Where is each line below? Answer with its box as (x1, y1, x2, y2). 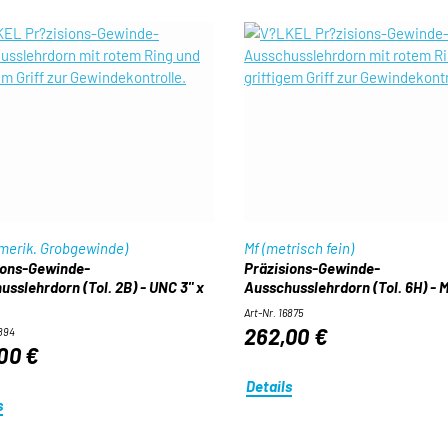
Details (246, 376, 293, 395)
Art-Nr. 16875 (243, 306, 303, 319)
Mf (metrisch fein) (243, 239, 354, 257)
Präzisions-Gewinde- (243, 259, 380, 277)
